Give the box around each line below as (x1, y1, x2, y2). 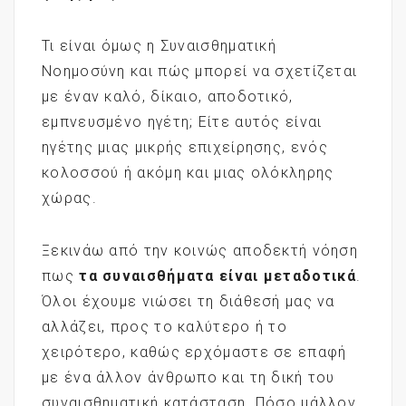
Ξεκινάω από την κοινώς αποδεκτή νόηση (42, 241, 359, 259)
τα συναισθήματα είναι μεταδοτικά (79, 266, 356, 285)
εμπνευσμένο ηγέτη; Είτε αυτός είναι (42, 112, 323, 130)
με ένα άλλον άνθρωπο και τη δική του (42, 368, 335, 386)
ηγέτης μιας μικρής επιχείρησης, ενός (42, 138, 328, 156)
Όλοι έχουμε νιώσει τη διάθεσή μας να (42, 292, 335, 310)
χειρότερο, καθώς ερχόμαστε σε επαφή (42, 343, 347, 361)
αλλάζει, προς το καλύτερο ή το (42, 317, 287, 335)
